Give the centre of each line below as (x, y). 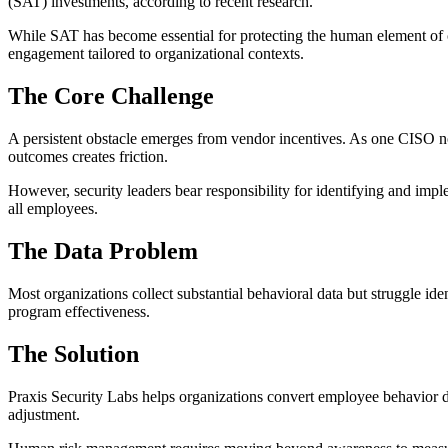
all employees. (53, 208)
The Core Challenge (111, 96)
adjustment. (44, 414)
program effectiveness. (79, 311)
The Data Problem (103, 250)
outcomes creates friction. (88, 156)
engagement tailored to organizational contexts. (156, 54)
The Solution (73, 353)
